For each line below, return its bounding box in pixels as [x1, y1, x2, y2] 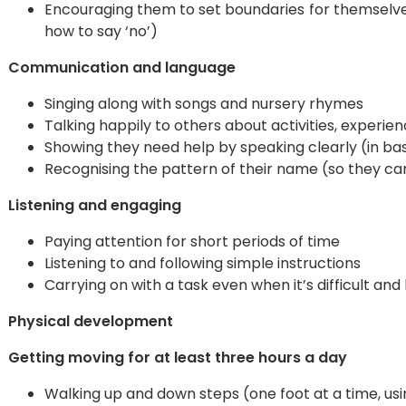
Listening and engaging [8, 195, 181, 216]
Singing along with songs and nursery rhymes [44, 93, 363, 114]
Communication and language [8, 57, 236, 78]
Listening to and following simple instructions [44, 253, 361, 274]
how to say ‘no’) [44, 21, 158, 42]
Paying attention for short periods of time [44, 231, 340, 252]
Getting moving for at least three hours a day [8, 347, 347, 368]
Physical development [8, 311, 173, 332]
